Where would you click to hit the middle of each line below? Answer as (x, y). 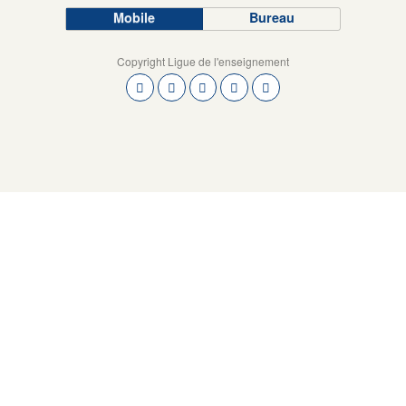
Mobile (135, 17)
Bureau (271, 17)
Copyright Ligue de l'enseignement (203, 61)
